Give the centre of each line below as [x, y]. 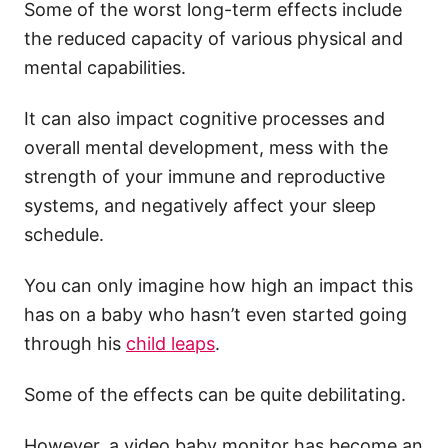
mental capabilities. [105, 68]
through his [75, 344]
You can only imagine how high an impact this [218, 286]
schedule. [64, 235]
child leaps [170, 344]
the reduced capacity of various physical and [213, 39]
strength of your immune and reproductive [204, 177]
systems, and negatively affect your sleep [200, 206]
